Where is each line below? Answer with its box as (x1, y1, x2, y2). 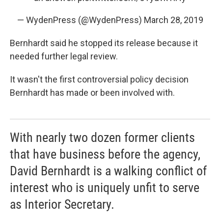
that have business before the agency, (10, 147, 200, 162)
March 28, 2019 (143, 15, 203, 25)
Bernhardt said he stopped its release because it (10, 38, 198, 48)
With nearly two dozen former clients (10, 130, 195, 145)
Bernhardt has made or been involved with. (10, 87, 175, 98)
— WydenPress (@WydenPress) (17, 15, 144, 25)
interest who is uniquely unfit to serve (10, 180, 199, 195)
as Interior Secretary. (10, 197, 114, 212)
